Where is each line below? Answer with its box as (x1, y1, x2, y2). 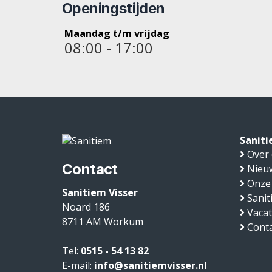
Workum (104, 215, 143, 229)
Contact (62, 160, 118, 178)
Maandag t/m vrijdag (64, 26, 169, 40)
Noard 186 (62, 200, 110, 214)
